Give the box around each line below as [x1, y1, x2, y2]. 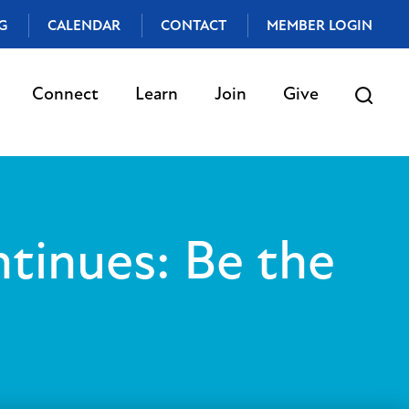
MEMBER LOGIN [267, 16, 372, 35]
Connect [31, 82, 99, 105]
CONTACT [161, 16, 226, 35]
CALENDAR [47, 16, 121, 35]
